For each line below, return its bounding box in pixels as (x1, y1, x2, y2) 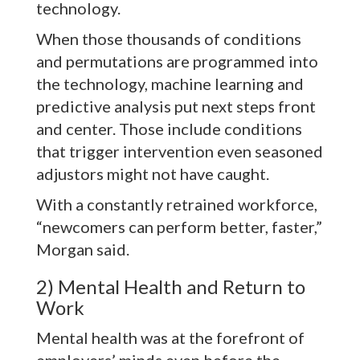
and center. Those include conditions (36, 119, 302, 139)
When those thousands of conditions (36, 29, 301, 49)
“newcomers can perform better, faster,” (36, 217, 322, 237)
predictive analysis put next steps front (36, 96, 316, 117)
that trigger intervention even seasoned (36, 141, 323, 162)
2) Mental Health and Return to (36, 275, 305, 299)
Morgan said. (36, 239, 129, 260)
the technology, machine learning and (36, 74, 304, 94)
